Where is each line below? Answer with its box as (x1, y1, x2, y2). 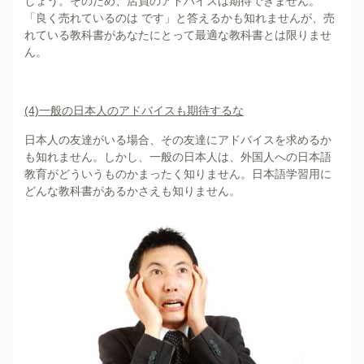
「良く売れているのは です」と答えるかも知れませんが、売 (24, 11, 335, 24)
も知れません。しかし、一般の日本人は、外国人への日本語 (24, 149, 331, 163)
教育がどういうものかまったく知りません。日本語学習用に (24, 167, 331, 180)
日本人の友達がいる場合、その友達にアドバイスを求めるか (24, 132, 331, 146)
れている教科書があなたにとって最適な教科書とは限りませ (24, 28, 331, 41)
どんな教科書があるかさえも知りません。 (24, 184, 240, 197)
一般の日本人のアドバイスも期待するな (39, 103, 244, 117)
